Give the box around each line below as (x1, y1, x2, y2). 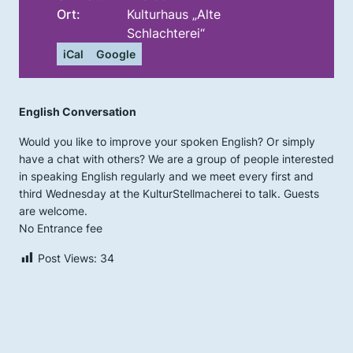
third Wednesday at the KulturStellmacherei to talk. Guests (19, 186, 319, 200)
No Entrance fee (19, 221, 102, 235)
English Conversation (19, 104, 136, 118)
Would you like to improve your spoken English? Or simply (19, 134, 315, 148)
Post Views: (38, 251, 97, 265)
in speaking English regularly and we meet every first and (19, 169, 314, 183)
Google (96, 46, 136, 61)
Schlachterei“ (127, 24, 206, 41)
